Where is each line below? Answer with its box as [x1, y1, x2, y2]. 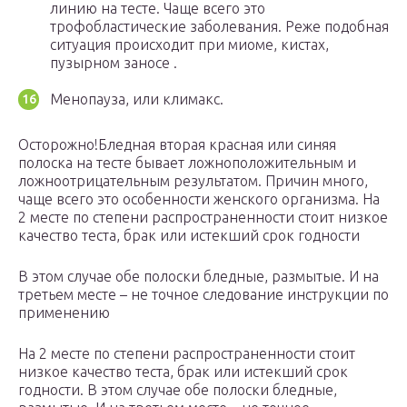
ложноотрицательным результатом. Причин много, [18, 173, 368, 190]
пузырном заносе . [50, 55, 177, 72]
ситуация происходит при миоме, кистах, [50, 36, 329, 54]
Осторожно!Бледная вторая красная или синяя [18, 136, 336, 154]
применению [18, 304, 110, 322]
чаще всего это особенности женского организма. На [18, 191, 380, 208]
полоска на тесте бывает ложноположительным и [18, 154, 356, 172]
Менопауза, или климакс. [50, 91, 223, 108]
